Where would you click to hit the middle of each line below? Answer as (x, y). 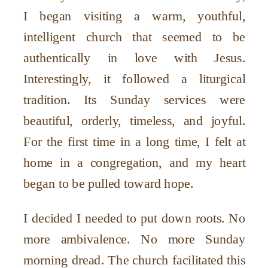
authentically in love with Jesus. (135, 58)
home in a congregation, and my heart (135, 162)
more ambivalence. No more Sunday (135, 239)
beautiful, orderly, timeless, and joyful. (135, 121)
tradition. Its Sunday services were (135, 100)
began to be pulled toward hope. (109, 183)
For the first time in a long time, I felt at (135, 141)
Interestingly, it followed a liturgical (135, 79)
